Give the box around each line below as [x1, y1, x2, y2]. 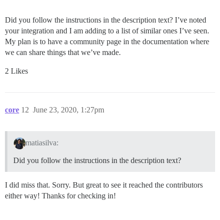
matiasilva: [25, 138, 58, 147]
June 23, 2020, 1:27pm [33, 106, 104, 114]
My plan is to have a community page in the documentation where [5, 37, 209, 46]
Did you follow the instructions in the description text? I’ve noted [5, 16, 206, 25]
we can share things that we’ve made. [5, 48, 121, 57]
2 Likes [5, 67, 28, 76]
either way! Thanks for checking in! [5, 191, 116, 200]
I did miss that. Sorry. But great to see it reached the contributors [5, 180, 203, 189]
